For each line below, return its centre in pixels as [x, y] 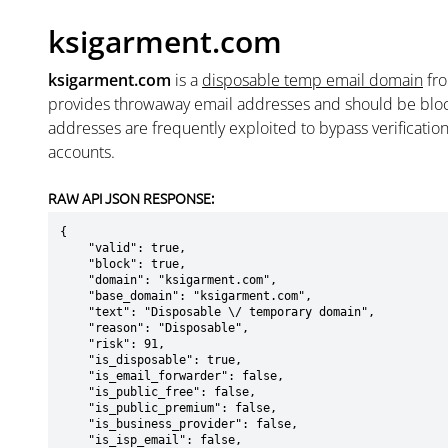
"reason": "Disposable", [74, 328]
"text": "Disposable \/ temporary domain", [74, 312]
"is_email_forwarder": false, [74, 376]
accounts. [81, 152]
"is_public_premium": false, [74, 408]
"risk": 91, [74, 344]
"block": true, [74, 264]
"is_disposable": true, [74, 360]
